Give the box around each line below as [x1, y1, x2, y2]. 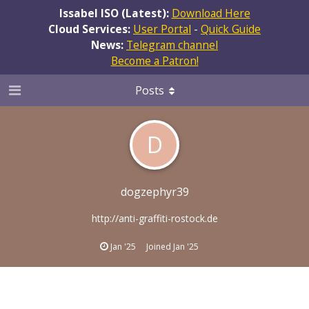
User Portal [133, 21, 191, 37]
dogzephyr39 [120, 183, 189, 199]
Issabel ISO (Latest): [59, 5, 172, 21]
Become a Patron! [110, 52, 199, 68]
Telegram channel [126, 37, 218, 52]
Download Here [171, 5, 250, 21]
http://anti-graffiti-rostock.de [91, 211, 218, 225]
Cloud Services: [48, 21, 133, 37]
